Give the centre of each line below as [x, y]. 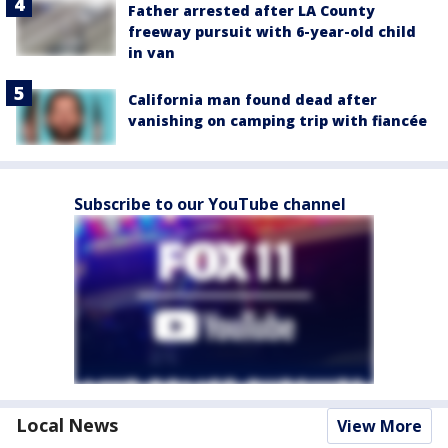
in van [151, 52]
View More [379, 426]
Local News [67, 425]
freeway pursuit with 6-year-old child [272, 31]
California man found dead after [252, 99]
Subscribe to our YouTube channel [210, 204]
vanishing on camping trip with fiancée [277, 120]
